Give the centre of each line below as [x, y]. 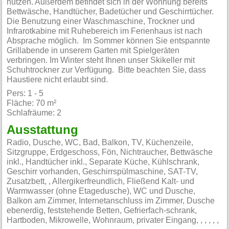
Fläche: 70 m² [32, 104]
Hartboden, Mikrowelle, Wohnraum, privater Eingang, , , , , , [113, 221]
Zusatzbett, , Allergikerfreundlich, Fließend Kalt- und [101, 182]
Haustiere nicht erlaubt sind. [58, 79]
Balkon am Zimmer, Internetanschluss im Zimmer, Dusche [111, 201]
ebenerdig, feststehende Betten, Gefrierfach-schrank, [102, 211]
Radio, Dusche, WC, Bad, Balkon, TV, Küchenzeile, [100, 143]
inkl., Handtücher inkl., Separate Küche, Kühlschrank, [103, 162]
